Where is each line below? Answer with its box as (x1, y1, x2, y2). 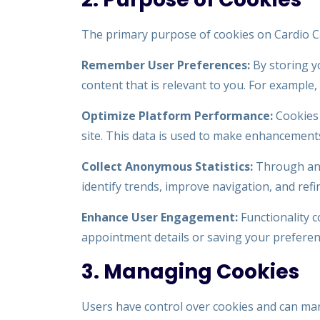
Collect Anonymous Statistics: (81, 159, 253, 174)
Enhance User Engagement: (81, 209, 238, 225)
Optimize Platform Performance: (81, 108, 273, 124)
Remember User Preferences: (81, 57, 250, 73)
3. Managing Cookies (81, 258, 299, 286)
